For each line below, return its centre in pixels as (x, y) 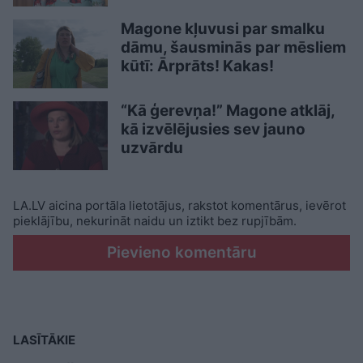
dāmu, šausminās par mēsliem (233, 47)
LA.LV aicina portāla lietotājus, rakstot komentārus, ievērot (179, 206)
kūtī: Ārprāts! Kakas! (197, 66)
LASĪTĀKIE (44, 340)
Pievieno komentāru (181, 253)
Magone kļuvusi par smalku (223, 28)
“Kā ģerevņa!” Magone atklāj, (228, 111)
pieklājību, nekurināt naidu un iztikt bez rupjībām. (155, 221)
